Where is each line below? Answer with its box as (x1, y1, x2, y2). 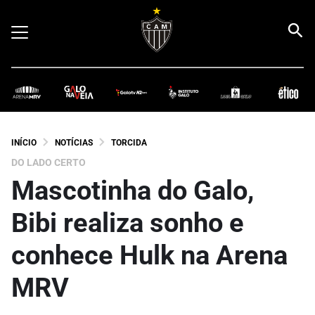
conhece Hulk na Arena (11, 238, 288, 271)
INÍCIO (11, 137, 37, 148)
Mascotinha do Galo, (11, 174, 254, 206)
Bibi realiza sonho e (11, 206, 244, 238)
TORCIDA (111, 137, 147, 148)
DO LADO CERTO (11, 156, 86, 168)
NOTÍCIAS (55, 137, 93, 148)
